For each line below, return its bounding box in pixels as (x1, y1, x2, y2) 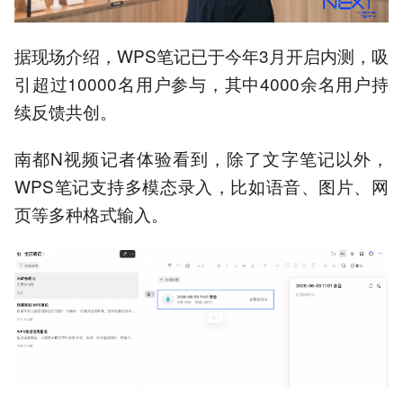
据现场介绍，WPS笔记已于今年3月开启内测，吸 (14, 43, 389, 68)
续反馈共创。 (14, 99, 117, 124)
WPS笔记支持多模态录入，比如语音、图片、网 (14, 174, 389, 199)
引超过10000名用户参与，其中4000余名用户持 (14, 71, 389, 96)
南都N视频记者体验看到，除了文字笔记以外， (14, 146, 389, 171)
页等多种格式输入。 (14, 201, 168, 227)
